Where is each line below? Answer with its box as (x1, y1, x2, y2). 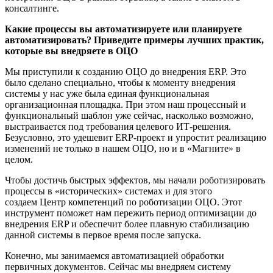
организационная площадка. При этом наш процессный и (5, 99, 246, 110)
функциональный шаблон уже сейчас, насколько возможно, (5, 110, 253, 121)
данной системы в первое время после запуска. (5, 229, 201, 240)
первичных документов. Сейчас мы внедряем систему (5, 261, 231, 272)
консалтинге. (5, 2, 59, 13)
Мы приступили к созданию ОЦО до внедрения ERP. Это (5, 66, 246, 77)
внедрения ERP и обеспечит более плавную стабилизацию (5, 218, 249, 229)
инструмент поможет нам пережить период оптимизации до (5, 207, 257, 218)
